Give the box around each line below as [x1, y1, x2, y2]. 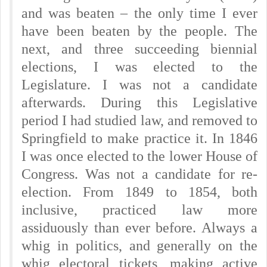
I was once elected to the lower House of [21, 148, 257, 164]
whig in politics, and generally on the [21, 238, 257, 253]
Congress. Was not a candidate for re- [21, 166, 257, 182]
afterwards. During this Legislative [21, 95, 257, 110]
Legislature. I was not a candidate [21, 77, 257, 92]
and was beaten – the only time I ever [21, 5, 257, 21]
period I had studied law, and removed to [21, 113, 257, 128]
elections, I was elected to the [21, 59, 257, 74]
